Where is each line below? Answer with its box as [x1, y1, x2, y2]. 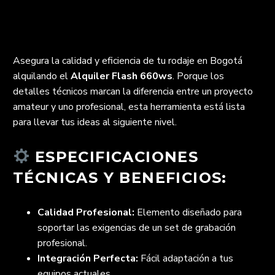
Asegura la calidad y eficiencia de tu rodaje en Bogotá [13, 53, 242, 68]
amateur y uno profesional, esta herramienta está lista [13, 99, 245, 114]
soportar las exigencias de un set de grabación [37, 220, 236, 234]
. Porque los [172, 69, 224, 83]
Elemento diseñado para [134, 205, 242, 219]
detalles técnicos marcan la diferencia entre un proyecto [13, 84, 253, 98]
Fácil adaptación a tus [138, 251, 233, 265]
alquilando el [13, 69, 71, 83]
